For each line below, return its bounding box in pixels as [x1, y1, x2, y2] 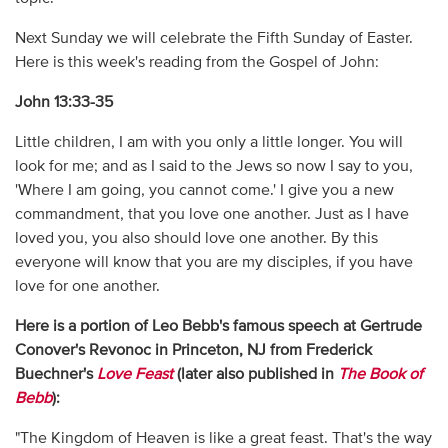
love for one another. [14, 278, 160, 295]
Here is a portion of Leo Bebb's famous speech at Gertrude [14, 318, 422, 335]
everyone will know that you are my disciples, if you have [14, 254, 413, 271]
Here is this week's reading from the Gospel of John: [14, 54, 379, 71]
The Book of [337, 366, 423, 383]
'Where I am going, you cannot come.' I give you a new [14, 182, 394, 199]
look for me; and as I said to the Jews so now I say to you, [14, 158, 413, 175]
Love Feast [96, 366, 173, 383]
